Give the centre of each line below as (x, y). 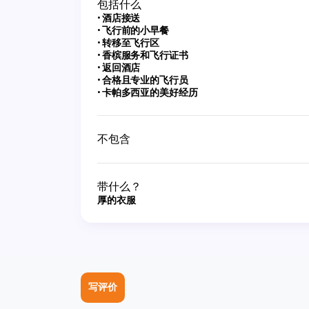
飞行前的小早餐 (135, 30)
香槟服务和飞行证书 (145, 55)
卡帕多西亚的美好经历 (150, 92)
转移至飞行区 (131, 43)
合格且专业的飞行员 (145, 80)
